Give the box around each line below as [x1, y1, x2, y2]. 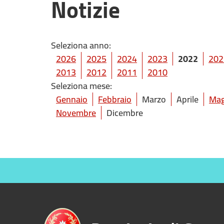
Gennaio [56, 91, 87, 107]
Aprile [176, 91, 198, 107]
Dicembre [106, 104, 143, 121]
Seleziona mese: [51, 77, 112, 94]
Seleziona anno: [51, 37, 111, 53]
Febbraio [98, 91, 131, 107]
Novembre [56, 104, 96, 121]
